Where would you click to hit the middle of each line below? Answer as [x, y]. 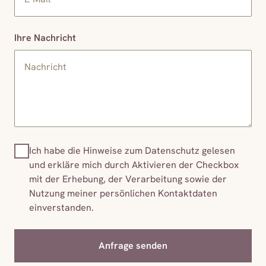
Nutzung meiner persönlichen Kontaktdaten [123, 193]
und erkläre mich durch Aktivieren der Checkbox [134, 164]
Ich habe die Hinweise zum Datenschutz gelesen [132, 150]
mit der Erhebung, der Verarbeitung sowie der [128, 179]
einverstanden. [61, 207]
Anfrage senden [133, 245]
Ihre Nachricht [45, 37]
